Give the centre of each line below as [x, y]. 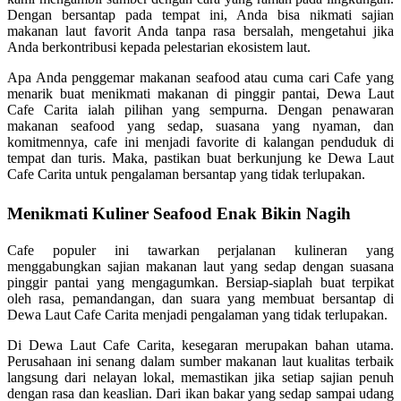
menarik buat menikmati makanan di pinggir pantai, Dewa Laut [200, 94]
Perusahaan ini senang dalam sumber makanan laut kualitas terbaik [200, 361]
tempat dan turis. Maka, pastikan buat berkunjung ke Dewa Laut [200, 158]
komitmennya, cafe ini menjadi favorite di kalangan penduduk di [200, 142]
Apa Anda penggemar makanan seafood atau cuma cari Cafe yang [200, 77]
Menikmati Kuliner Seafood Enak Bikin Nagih [179, 213]
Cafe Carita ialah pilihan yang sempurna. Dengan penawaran [200, 110]
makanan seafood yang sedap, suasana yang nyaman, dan [200, 126]
